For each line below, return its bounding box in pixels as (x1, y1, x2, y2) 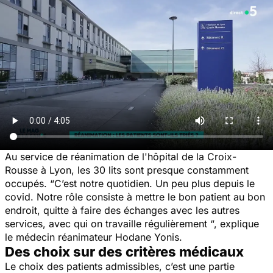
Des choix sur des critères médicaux (5, 243, 244, 260)
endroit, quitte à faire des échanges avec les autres (5, 204, 239, 216)
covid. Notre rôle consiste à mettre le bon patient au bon (5, 190, 265, 203)
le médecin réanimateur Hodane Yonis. (5, 230, 182, 243)
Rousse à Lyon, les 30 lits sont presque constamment (5, 163, 249, 176)
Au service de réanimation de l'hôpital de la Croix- (5, 150, 236, 163)
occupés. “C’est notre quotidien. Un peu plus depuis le (5, 177, 255, 190)
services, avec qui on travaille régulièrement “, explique (5, 217, 259, 230)
